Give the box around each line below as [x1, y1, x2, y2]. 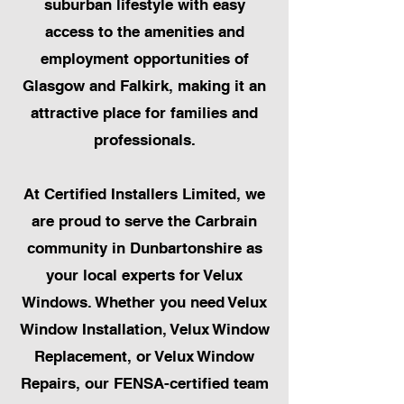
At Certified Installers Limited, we [23, 185, 265, 204]
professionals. [93, 131, 196, 150]
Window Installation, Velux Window [19, 320, 270, 339]
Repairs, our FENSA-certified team [20, 374, 269, 393]
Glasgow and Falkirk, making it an [23, 77, 266, 96]
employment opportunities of [40, 50, 249, 69]
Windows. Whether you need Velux [22, 293, 267, 312]
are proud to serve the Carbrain [32, 212, 257, 231]
